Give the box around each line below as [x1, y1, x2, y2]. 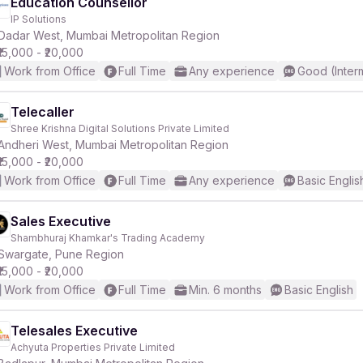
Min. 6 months [189, 283, 262, 297]
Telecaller [11, 104, 75, 120]
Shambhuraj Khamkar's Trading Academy [11, 232, 205, 244]
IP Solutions [11, 13, 66, 25]
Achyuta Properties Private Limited [11, 341, 175, 353]
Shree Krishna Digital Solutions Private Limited [11, 122, 229, 135]
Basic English [284, 283, 353, 297]
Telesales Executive [11, 322, 138, 339]
